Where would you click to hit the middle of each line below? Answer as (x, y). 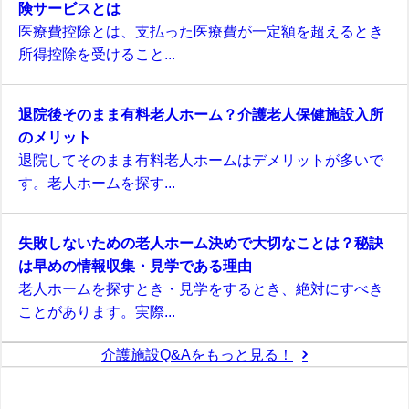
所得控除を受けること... (97, 53)
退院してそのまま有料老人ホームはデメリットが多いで (201, 159)
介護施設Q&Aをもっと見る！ (197, 354)
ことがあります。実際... (97, 311)
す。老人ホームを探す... (97, 182)
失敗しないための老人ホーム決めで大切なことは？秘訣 (201, 242)
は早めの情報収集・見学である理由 (135, 265)
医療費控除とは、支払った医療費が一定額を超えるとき (201, 31)
